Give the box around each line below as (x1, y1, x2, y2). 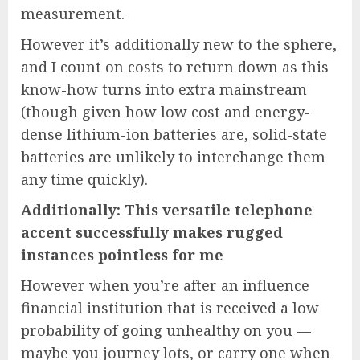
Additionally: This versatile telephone (21, 200, 313, 220)
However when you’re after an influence (21, 276, 309, 296)
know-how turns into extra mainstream (21, 80, 307, 100)
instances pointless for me (21, 245, 223, 265)
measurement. (21, 4, 125, 24)
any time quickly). (21, 170, 152, 190)
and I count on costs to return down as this (21, 57, 329, 77)
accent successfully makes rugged (21, 223, 283, 243)
